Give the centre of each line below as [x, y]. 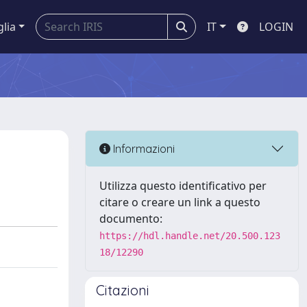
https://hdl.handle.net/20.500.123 [190, 236]
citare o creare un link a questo [180, 202]
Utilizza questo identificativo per [183, 186]
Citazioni [123, 290]
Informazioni [143, 148]
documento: [131, 219]
